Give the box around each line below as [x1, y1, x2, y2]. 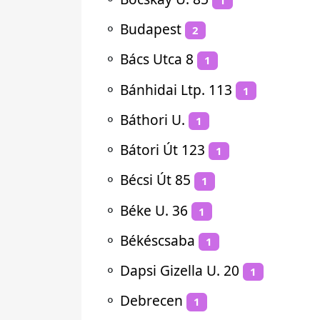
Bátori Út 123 [120, 140, 205, 159]
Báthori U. [120, 109, 185, 129]
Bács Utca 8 [120, 49, 194, 69]
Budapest [120, 19, 181, 39]
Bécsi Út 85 [120, 170, 191, 190]
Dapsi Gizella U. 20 [120, 261, 239, 280]
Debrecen [120, 291, 183, 311]
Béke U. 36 [120, 200, 188, 220]
